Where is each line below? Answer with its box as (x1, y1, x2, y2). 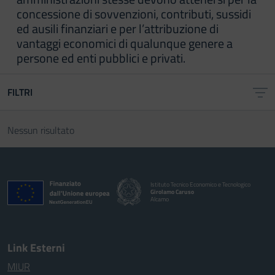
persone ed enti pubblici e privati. (17, 48, 185, 68)
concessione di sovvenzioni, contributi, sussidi (17, 4, 251, 23)
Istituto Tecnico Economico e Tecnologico (150, 179, 250, 189)
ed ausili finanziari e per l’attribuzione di (17, 19, 219, 38)
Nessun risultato (7, 123, 74, 137)
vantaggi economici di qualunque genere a (17, 34, 233, 53)
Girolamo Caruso (150, 187, 194, 196)
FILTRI (7, 85, 33, 99)
